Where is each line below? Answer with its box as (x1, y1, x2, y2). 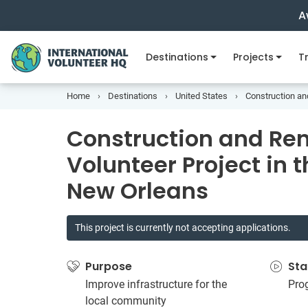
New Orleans (67, 175, 208, 206)
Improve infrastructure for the (85, 278, 227, 291)
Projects (232, 50, 274, 64)
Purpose (85, 258, 132, 274)
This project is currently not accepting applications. (75, 222, 291, 234)
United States (175, 91, 228, 101)
